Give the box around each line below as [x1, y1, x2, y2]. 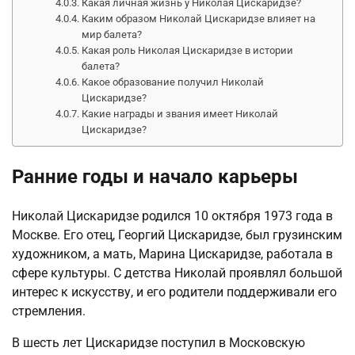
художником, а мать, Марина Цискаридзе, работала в [12, 246, 333, 261]
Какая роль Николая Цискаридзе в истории [82, 44, 294, 56]
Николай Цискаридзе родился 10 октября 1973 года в [12, 208, 333, 223]
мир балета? [82, 28, 143, 40]
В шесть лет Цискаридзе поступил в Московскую [12, 334, 305, 350]
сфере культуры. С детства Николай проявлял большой [12, 265, 342, 281]
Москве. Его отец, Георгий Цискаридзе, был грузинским [12, 227, 342, 242]
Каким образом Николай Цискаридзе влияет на [82, 12, 316, 25]
